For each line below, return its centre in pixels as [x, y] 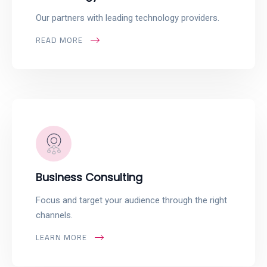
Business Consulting [89, 177]
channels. [54, 215]
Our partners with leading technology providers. [128, 18]
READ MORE [59, 40]
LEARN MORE [61, 237]
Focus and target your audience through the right [131, 200]
